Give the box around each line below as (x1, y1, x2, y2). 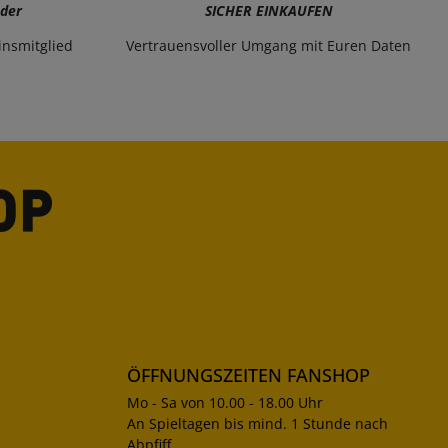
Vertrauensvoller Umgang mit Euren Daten (126, 36, 412, 56)
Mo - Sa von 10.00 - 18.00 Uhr (126, 393, 323, 413)
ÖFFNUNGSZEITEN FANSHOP (126, 363, 370, 388)
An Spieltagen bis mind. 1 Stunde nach (126, 414, 388, 434)
